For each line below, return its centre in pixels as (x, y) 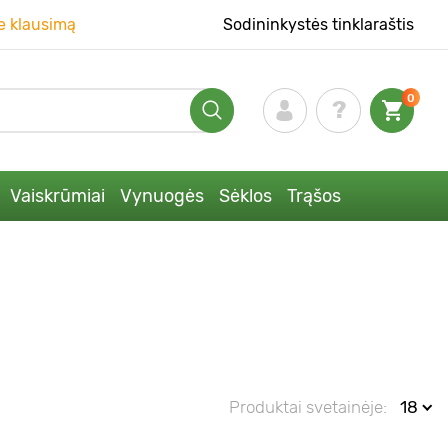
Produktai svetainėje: (308, 406)
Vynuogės (161, 195)
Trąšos (313, 195)
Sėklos (245, 195)
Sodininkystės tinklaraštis (319, 24)
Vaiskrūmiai (57, 195)
